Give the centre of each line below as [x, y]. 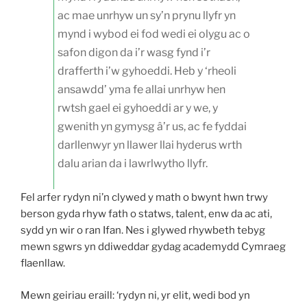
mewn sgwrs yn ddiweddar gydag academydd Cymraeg [153, 247]
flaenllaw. [43, 263]
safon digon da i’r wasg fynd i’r [134, 53]
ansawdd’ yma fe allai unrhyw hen [142, 90]
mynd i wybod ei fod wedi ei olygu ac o [154, 34]
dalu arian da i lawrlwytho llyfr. [133, 164]
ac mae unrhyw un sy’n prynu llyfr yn [147, 16]
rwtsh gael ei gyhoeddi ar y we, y [138, 108]
